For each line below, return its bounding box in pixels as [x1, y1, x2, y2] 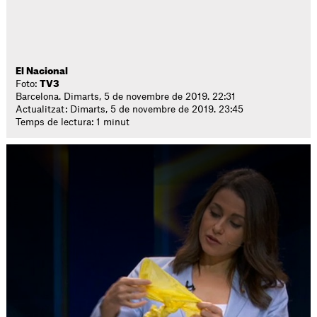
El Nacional [16, 67, 69, 76]
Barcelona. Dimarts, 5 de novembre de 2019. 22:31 [16, 92, 236, 101]
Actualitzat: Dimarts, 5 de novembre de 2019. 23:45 [16, 105, 244, 114]
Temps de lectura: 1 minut [16, 117, 130, 127]
